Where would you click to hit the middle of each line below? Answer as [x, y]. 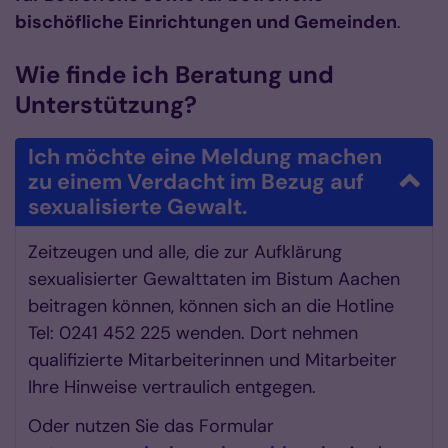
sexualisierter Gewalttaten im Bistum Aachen [214, 279]
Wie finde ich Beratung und [174, 75]
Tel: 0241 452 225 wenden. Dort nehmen [193, 333]
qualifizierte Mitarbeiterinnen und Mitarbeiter [212, 360]
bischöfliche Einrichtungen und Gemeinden [206, 22]
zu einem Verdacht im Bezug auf [196, 182]
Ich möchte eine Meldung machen [205, 157]
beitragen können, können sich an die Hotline [211, 306]
